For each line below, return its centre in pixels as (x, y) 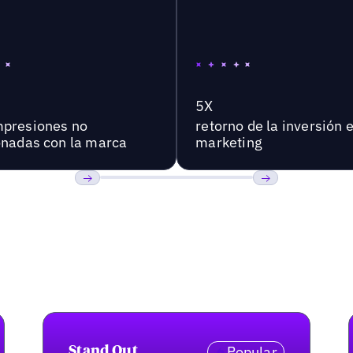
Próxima (280, 201)
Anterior (102, 201)
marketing (229, 143)
